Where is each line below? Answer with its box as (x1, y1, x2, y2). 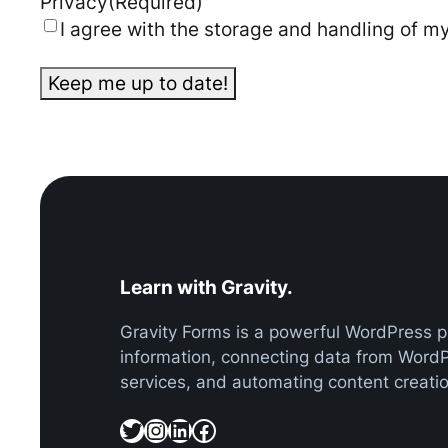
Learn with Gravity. (120, 276, 293, 300)
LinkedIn (167, 414, 181, 444)
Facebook (191, 414, 204, 444)
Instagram (143, 414, 164, 444)
